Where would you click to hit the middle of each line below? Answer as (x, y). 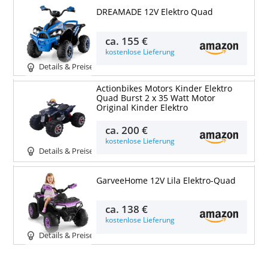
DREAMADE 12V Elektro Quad (154, 12)
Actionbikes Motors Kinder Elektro (164, 88)
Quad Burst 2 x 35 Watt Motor (156, 98)
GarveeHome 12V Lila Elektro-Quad (166, 180)
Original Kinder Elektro (142, 107)
